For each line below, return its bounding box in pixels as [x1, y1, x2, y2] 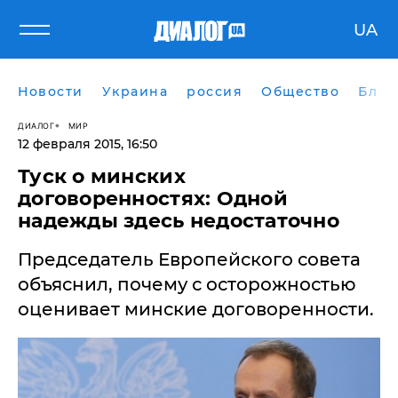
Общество [261, 84, 339, 99]
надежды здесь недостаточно [18, 209, 340, 233]
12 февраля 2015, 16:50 [18, 136, 157, 152]
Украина [101, 84, 168, 99]
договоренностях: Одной [18, 187, 288, 211]
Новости [18, 84, 84, 99]
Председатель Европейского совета [18, 249, 361, 270]
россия [187, 84, 243, 99]
